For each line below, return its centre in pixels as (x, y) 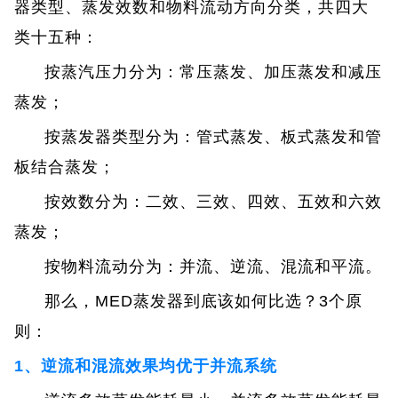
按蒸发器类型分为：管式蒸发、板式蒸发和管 (214, 136)
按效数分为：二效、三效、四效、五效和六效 (214, 201)
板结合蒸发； (65, 167)
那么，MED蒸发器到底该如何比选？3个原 (204, 301)
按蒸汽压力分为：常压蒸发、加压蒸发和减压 (214, 72)
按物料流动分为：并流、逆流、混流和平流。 (214, 266)
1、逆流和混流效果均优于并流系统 (146, 366)
